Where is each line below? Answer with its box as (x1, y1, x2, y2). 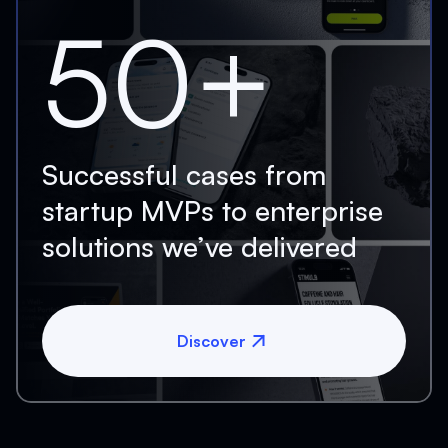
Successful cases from (42, 157, 326, 192)
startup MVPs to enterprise (42, 193, 383, 228)
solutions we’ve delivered (42, 229, 357, 264)
